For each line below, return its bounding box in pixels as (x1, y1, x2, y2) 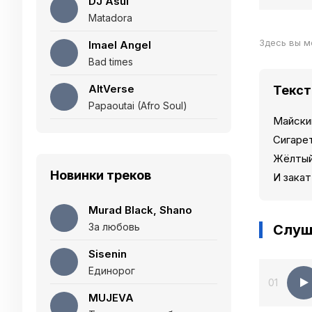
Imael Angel (88, 38, 151, 52)
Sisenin (88, 247, 127, 260)
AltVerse (88, 82, 134, 95)
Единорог (88, 265, 135, 276)
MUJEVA (88, 291, 134, 304)
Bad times (88, 56, 133, 68)
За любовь (88, 221, 140, 233)
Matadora (88, 12, 132, 24)
